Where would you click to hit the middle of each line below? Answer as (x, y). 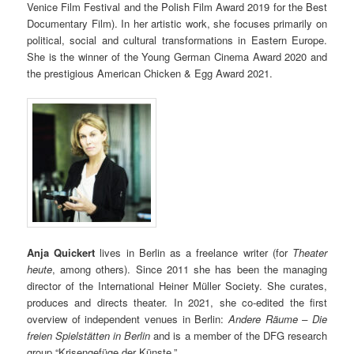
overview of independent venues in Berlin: (128, 318)
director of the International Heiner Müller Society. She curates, (177, 285)
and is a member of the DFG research (239, 335)
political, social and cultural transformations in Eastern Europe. (177, 40)
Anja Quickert (61, 252)
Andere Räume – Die (277, 318)
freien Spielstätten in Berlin (89, 335)
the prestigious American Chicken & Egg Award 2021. (150, 73)
